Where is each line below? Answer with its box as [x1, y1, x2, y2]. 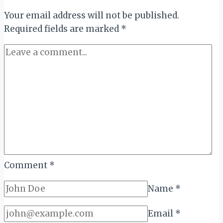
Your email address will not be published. [4, 9, 179, 21]
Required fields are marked [4, 23, 121, 34]
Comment [4, 159, 49, 171]
